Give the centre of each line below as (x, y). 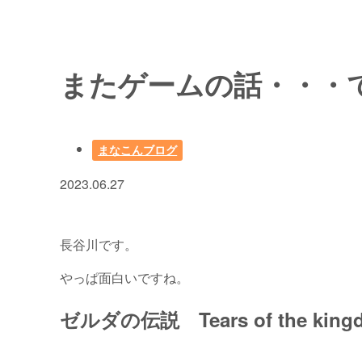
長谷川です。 (99, 244)
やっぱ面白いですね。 (125, 278)
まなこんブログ (138, 150)
